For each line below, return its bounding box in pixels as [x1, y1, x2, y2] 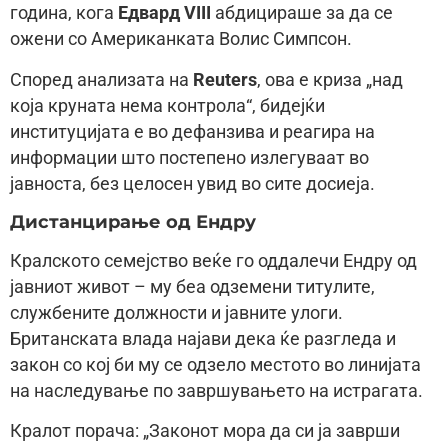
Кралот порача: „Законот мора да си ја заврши [10, 421, 400, 442]
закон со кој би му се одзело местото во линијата [10, 354, 421, 375]
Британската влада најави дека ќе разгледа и [10, 328, 396, 349]
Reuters [193, 69, 257, 90]
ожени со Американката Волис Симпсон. [10, 29, 352, 50]
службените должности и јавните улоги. [10, 302, 343, 323]
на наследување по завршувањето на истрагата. [10, 380, 423, 401]
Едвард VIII [118, 3, 211, 24]
